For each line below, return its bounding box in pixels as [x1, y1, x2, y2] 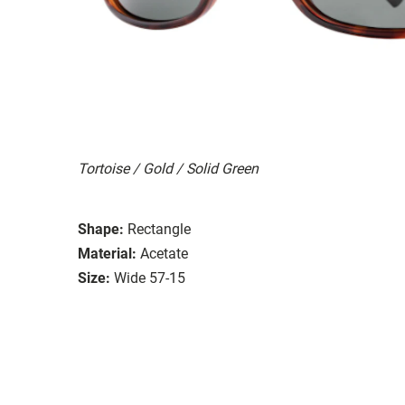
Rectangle [127, 220, 191, 238]
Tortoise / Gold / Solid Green [78, 159, 259, 177]
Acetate [140, 244, 188, 262]
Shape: [78, 220, 124, 238]
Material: [78, 244, 137, 262]
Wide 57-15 [114, 268, 185, 287]
